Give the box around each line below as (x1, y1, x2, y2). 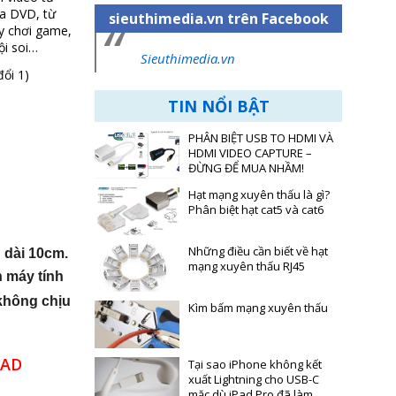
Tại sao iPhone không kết (188, 356, 322, 372)
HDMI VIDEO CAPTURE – (188, 145, 312, 161)
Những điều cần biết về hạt (188, 243, 328, 259)
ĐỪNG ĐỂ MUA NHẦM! (188, 160, 304, 176)
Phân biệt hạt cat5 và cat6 (188, 202, 324, 217)
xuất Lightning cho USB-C (188, 371, 319, 387)
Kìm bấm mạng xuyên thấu (188, 300, 328, 316)
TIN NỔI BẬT (167, 95, 270, 117)
